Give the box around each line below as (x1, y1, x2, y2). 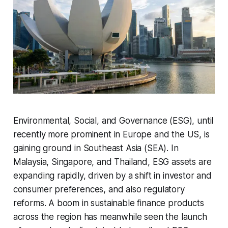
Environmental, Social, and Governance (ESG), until (13, 116, 214, 126)
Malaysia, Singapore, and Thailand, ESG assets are (13, 157, 212, 167)
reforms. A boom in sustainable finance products (13, 198, 204, 209)
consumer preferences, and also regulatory (13, 184, 185, 195)
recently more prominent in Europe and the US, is (13, 129, 210, 140)
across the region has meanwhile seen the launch (13, 212, 207, 222)
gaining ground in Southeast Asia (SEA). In (13, 143, 179, 154)
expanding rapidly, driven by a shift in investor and (13, 170, 212, 181)
